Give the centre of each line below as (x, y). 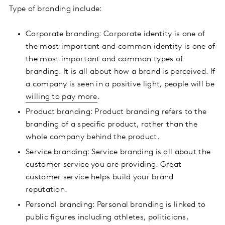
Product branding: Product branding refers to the (116, 112)
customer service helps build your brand (100, 178)
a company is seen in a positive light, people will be (120, 85)
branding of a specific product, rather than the (112, 125)
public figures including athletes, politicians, (107, 218)
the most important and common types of (104, 60)
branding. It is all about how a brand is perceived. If (121, 72)
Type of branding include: (56, 9)
